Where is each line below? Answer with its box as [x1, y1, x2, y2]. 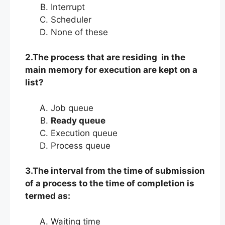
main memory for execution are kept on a [25, 65, 197, 75]
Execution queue [51, 128, 118, 138]
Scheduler [51, 14, 91, 25]
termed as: [25, 191, 70, 201]
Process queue [51, 140, 110, 151]
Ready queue [51, 115, 105, 126]
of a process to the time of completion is [25, 178, 194, 188]
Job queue [51, 102, 93, 113]
